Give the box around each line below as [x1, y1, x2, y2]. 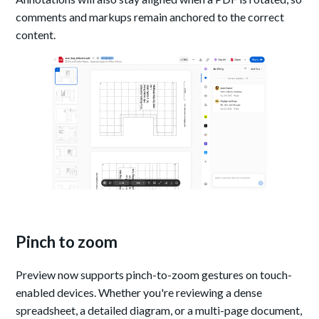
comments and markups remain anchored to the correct [16, 10, 285, 24]
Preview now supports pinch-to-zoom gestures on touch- [16, 267, 293, 281]
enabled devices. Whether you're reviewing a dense [16, 285, 263, 299]
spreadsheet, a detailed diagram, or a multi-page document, [16, 303, 303, 317]
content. [16, 28, 56, 42]
